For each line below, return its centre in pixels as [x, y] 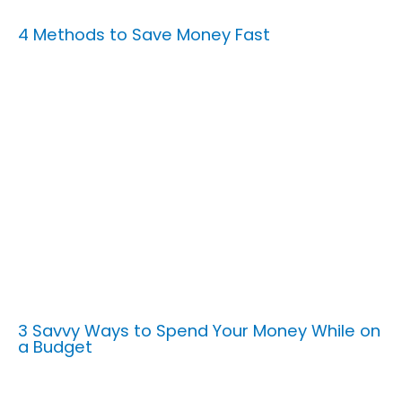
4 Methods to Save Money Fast [144, 34]
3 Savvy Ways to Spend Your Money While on [199, 331]
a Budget [55, 347]
